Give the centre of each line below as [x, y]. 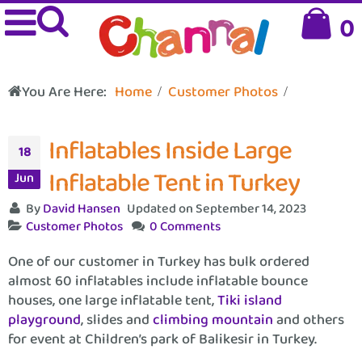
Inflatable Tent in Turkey [174, 184]
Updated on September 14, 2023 [217, 209]
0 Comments [185, 227]
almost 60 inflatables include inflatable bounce [158, 281]
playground [44, 320]
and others [309, 320]
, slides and [117, 320]
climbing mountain [213, 320]
